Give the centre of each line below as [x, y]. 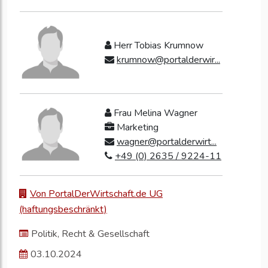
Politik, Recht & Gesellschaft [90, 234]
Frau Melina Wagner [154, 113]
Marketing [136, 128]
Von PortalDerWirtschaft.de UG [96, 194]
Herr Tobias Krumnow [157, 46]
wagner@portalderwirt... [167, 142]
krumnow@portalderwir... [168, 60]
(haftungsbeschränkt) [63, 210]
